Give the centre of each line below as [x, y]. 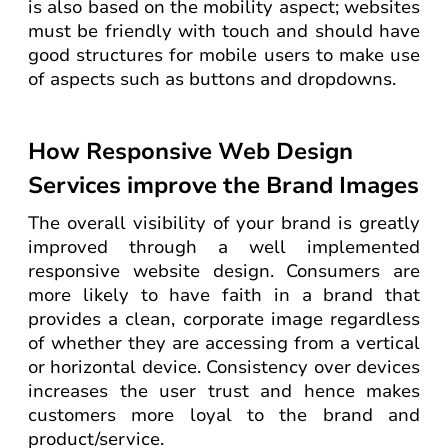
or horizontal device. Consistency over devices [224, 367]
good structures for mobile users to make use [224, 55]
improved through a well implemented [224, 247]
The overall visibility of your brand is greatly [224, 223]
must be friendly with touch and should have [224, 31]
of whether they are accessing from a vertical [224, 343]
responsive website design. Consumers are [224, 271]
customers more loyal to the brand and [224, 415]
